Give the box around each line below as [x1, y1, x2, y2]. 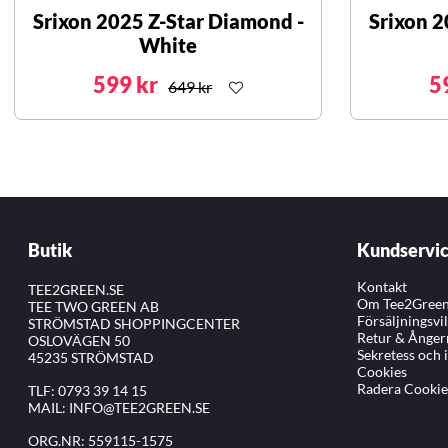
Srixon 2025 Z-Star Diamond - [32, 9, 304, 34]
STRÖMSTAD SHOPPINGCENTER [28, 315, 240, 333]
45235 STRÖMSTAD [28, 349, 154, 367]
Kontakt [357, 278, 407, 296]
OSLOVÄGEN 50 [28, 332, 130, 350]
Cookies [357, 363, 407, 381]
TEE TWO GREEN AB [28, 298, 159, 316]
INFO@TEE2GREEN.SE [69, 399, 210, 417]
